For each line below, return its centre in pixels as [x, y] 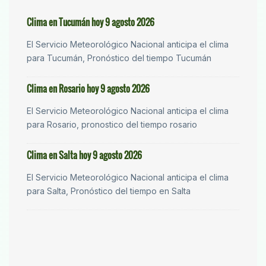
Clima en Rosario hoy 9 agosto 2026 [88, 89]
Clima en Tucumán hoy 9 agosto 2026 [91, 22]
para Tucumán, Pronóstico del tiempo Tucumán [119, 58]
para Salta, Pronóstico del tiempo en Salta [109, 191]
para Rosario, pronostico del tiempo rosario [112, 125]
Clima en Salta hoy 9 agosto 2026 [84, 155]
